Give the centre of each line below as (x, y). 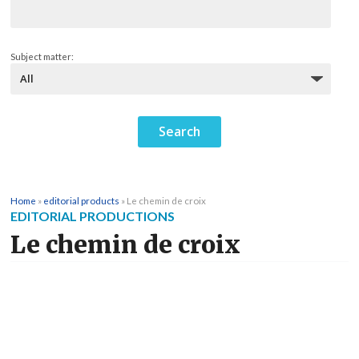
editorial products (81, 201)
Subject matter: (42, 57)
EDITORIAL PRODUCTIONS (93, 216)
